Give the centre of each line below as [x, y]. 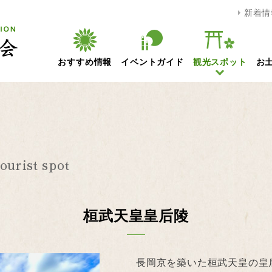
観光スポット [220, 61]
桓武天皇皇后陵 [136, 215]
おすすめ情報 [85, 61]
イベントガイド [152, 61]
